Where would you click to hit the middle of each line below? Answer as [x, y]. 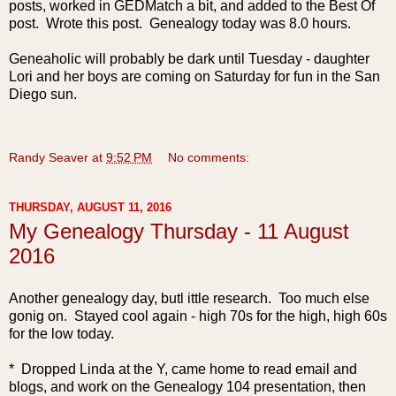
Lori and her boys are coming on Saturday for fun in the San [194, 76]
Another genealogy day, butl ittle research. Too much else [189, 298]
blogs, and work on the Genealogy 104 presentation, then [187, 386]
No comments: [209, 157]
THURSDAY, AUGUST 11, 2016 [90, 207]
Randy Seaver [49, 157]
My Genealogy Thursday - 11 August [179, 231]
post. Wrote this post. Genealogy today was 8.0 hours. [180, 23]
